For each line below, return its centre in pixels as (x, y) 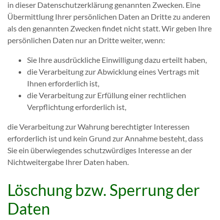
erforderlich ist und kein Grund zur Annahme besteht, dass (105, 138)
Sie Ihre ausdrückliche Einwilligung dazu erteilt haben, (117, 60)
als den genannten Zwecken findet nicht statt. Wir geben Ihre (110, 28)
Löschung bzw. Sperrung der (104, 190)
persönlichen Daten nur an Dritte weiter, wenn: (86, 40)
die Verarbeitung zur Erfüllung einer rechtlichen (107, 95)
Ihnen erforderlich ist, (63, 83)
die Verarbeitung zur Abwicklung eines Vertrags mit (113, 71)
